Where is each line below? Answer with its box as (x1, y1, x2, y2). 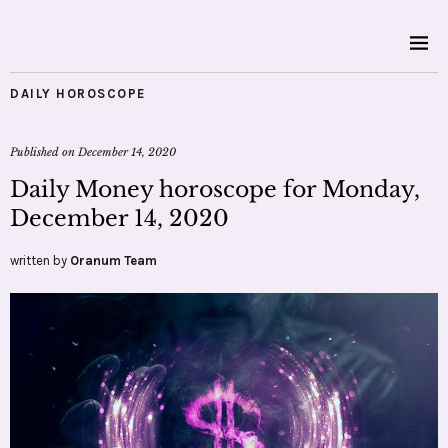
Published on (10, 145, 78, 159)
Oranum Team (70, 253, 157, 268)
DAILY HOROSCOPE (10, 86, 146, 101)
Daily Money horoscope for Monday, (10, 176, 420, 203)
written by (10, 253, 70, 268)
